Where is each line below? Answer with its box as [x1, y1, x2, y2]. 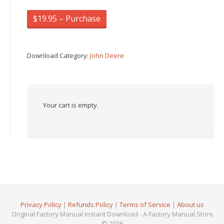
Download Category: [27, 50, 90, 60]
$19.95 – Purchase [33, 12, 100, 24]
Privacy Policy [20, 199, 61, 209]
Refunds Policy [67, 199, 113, 209]
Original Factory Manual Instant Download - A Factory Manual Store [11, 209, 213, 218]
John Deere [90, 50, 124, 60]
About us [176, 199, 204, 209]
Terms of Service [119, 199, 170, 209]
